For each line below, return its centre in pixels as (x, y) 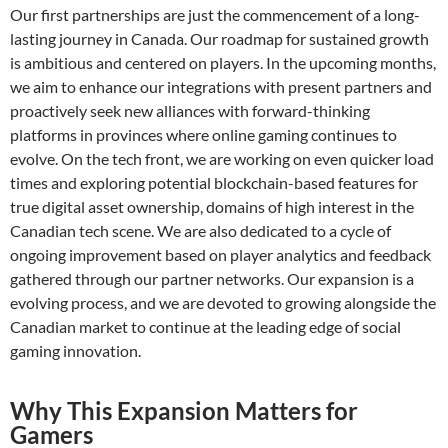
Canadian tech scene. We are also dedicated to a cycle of (200, 230)
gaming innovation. (75, 350)
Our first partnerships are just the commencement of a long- (215, 14)
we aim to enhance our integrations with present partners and (221, 86)
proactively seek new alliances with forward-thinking (190, 110)
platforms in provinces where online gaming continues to (203, 134)
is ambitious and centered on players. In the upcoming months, (223, 62)
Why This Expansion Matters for (184, 410)
